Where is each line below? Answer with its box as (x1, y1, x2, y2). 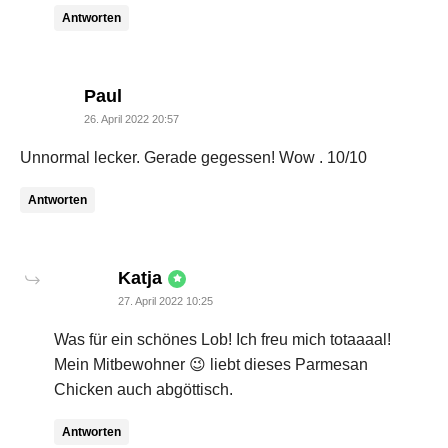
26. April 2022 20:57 (84, 113, 179, 126)
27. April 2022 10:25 (118, 295, 213, 308)
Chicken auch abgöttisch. (54, 381, 233, 399)
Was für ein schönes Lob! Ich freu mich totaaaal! (54, 331, 391, 349)
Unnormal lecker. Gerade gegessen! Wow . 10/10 (20, 149, 367, 167)
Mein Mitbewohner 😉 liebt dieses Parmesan (54, 356, 368, 374)
